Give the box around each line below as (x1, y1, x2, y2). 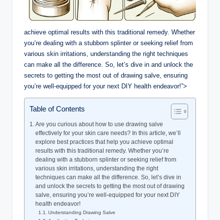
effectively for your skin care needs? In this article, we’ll (35, 130, 181, 136)
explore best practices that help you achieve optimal (35, 138, 174, 145)
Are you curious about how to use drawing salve (35, 121, 164, 127)
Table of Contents (29, 104, 85, 113)
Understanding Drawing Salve (48, 209, 116, 215)
